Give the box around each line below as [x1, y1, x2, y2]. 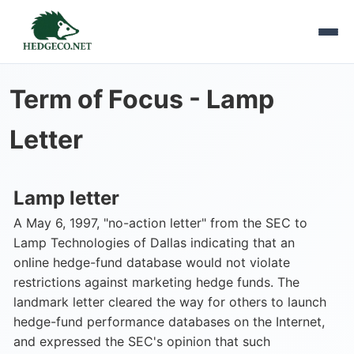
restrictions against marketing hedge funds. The [13, 274, 299, 290]
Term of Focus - [9, 84, 206, 115]
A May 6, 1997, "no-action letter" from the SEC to [13, 215, 307, 231]
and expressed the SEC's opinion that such [13, 333, 270, 349]
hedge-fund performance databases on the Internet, [13, 314, 325, 330]
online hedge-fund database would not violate [13, 254, 290, 270]
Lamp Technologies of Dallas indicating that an [13, 235, 295, 250]
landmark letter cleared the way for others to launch [13, 294, 326, 310]
